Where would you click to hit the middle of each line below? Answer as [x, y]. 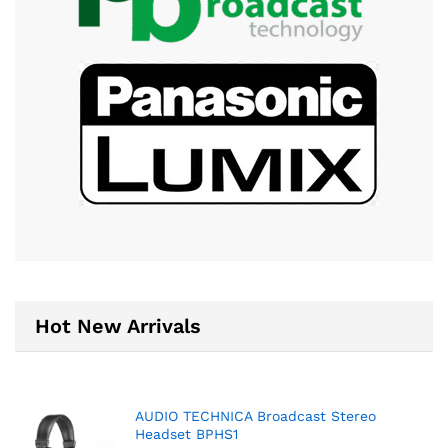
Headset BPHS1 [186, 433]
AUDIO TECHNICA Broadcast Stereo [255, 415]
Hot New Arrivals [118, 325]
